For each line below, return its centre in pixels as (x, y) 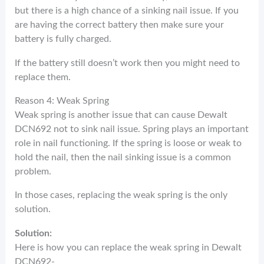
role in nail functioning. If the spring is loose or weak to (128, 143)
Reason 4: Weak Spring (62, 100)
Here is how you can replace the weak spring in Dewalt (128, 247)
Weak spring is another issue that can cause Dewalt (121, 115)
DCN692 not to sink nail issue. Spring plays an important (132, 129)
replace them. (43, 77)
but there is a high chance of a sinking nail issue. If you (127, 11)
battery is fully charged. (63, 39)
